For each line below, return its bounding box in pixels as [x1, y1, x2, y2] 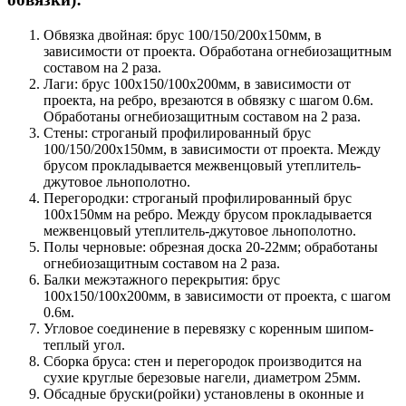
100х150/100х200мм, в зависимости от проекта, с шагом [43, 287, 391, 304]
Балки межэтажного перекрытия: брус [43, 271, 280, 287]
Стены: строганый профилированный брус [43, 124, 311, 140]
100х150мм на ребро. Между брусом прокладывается [43, 206, 372, 222]
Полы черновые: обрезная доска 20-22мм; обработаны [43, 238, 378, 255]
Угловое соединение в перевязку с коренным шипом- [43, 320, 373, 336]
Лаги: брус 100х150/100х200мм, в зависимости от [43, 75, 351, 92]
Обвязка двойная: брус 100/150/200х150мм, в [43, 26, 322, 43]
